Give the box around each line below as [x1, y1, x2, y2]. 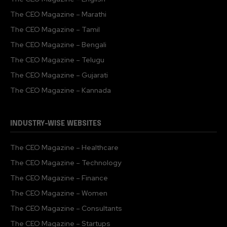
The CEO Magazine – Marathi [10, 9, 106, 19]
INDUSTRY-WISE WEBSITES [10, 120, 101, 127]
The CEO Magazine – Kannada [10, 85, 111, 95]
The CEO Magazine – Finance [10, 173, 108, 182]
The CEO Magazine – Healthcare [10, 142, 119, 152]
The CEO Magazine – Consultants [10, 203, 122, 213]
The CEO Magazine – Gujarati [10, 70, 108, 80]
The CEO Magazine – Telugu [10, 55, 104, 64]
